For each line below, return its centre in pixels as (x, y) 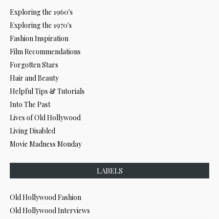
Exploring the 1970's (41, 25)
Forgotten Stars (34, 65)
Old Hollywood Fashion (45, 197)
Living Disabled (33, 131)
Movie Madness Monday (46, 144)
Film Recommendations (45, 51)
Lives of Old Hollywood (45, 117)
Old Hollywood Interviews (50, 210)
